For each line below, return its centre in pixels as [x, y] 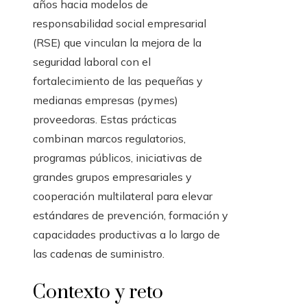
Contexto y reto [98, 293]
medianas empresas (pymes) [106, 100]
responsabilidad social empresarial [120, 24]
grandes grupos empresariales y [112, 177]
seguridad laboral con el [92, 62]
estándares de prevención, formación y [131, 216]
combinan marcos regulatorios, [109, 139]
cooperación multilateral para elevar [123, 196]
